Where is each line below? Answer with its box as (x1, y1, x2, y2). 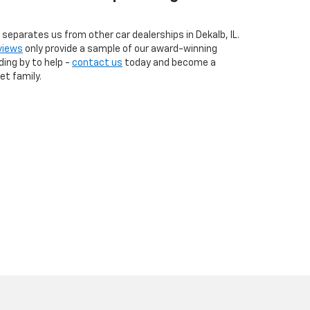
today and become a (122, 57, 216, 68)
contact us (72, 57, 122, 68)
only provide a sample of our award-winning (23, 44, 217, 54)
